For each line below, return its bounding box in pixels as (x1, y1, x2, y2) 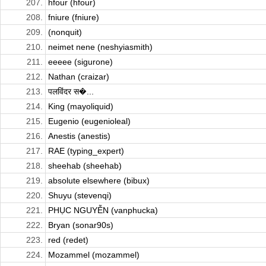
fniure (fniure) (48, 12, 99, 23)
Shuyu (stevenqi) (48, 191, 112, 201)
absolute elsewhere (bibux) (48, 176, 150, 186)
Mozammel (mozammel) (48, 250, 140, 260)
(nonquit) (48, 27, 82, 37)
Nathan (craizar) (48, 72, 109, 82)
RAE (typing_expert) (48, 146, 124, 156)
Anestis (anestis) (48, 131, 110, 141)
